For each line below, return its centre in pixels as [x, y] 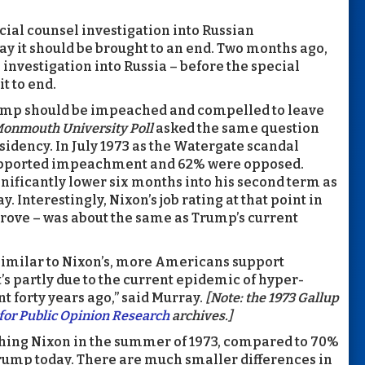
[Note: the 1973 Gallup [272, 297]
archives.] [201, 315]
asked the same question [236, 128]
